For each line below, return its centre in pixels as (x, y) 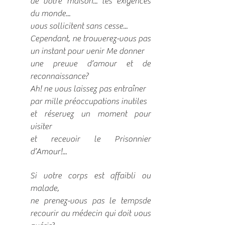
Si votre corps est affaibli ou (90, 176)
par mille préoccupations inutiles (88, 101)
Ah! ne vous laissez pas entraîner (88, 89)
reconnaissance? (59, 76)
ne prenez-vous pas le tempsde (90, 201)
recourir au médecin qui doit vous (90, 213)
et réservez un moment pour (90, 114)
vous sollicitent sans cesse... (79, 26)
